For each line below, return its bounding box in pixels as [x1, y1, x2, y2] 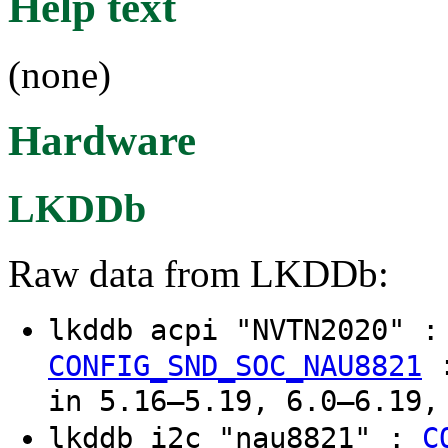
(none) [8, 52, 111, 96]
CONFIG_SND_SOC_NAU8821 [48, 349, 422, 384]
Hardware [8, 117, 196, 165]
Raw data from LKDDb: [8, 252, 389, 296]
